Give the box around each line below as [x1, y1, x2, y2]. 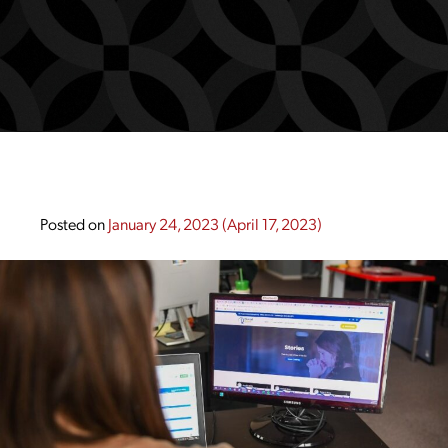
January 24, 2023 [108, 213, 219, 234]
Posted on [40, 213, 108, 234]
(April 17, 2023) [219, 213, 322, 234]
